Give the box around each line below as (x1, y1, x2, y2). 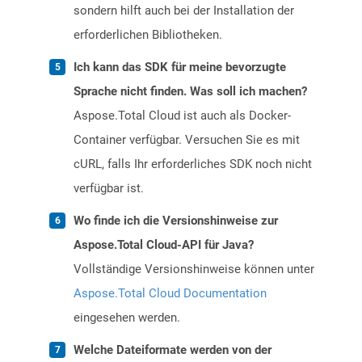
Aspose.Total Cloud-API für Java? (74, 238, 254, 253)
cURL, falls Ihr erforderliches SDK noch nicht (74, 157, 312, 172)
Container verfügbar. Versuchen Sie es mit (74, 133, 300, 148)
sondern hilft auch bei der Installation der (74, 3, 294, 19)
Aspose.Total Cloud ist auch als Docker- (74, 108, 291, 124)
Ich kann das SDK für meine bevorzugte (74, 60, 286, 75)
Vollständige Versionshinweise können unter (74, 262, 314, 277)
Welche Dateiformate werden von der (74, 343, 271, 358)
